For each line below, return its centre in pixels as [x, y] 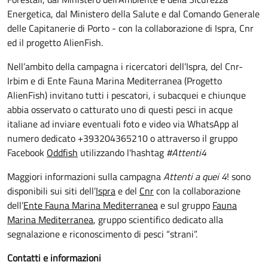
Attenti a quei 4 [195, 177]
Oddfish [62, 153]
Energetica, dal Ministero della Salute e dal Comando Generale [133, 14]
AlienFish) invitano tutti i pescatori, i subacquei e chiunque [127, 95]
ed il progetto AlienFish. [55, 43]
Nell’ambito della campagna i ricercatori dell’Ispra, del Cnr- [125, 67]
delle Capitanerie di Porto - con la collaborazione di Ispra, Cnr [130, 28]
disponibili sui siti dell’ [51, 191]
